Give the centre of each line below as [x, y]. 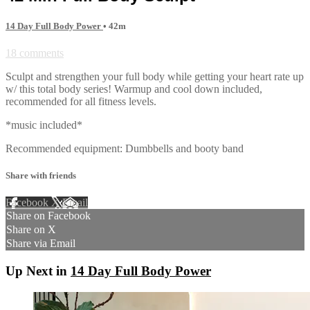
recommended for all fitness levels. [81, 101]
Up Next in [38, 271]
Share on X [31, 230]
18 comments [35, 53]
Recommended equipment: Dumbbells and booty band [125, 148]
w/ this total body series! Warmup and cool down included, [134, 89]
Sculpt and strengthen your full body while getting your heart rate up [155, 76]
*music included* [44, 125]
